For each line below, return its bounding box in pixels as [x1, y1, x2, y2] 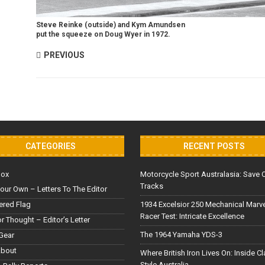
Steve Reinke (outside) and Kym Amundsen [35, 21, 185, 30]
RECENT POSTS [183, 141, 245, 151]
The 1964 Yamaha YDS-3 [140, 230, 223, 240]
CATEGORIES [25, 141, 76, 151]
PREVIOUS [43, 50, 85, 60]
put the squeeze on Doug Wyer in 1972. [35, 30, 170, 39]
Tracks [140, 182, 164, 191]
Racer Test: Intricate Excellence [140, 212, 245, 221]
